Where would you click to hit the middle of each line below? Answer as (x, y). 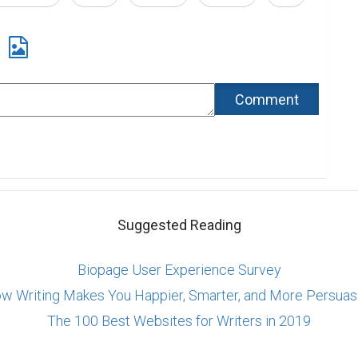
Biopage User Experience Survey (179, 269)
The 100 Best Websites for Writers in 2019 (179, 320)
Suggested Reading (179, 225)
